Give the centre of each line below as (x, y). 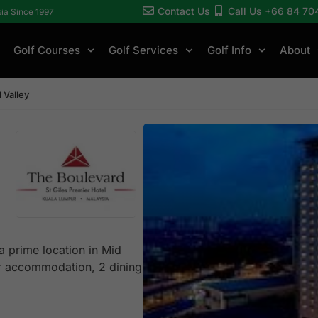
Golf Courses (46, 50)
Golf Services (144, 50)
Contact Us (184, 11)
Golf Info (229, 50)
